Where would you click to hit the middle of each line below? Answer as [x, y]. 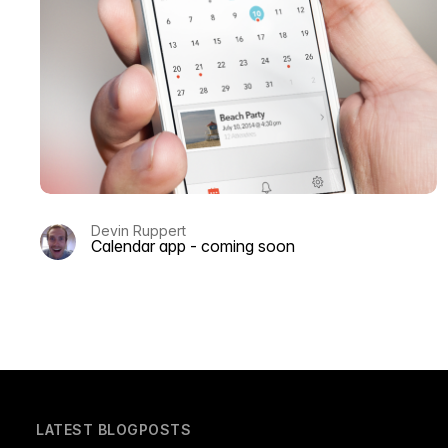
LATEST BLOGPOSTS [113, 429]
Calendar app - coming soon [193, 245]
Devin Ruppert [138, 230]
